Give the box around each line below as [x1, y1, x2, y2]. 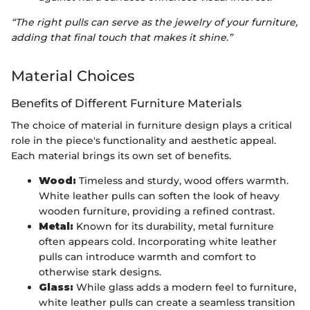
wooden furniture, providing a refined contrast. [39, 205, 275, 218]
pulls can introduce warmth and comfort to [39, 250, 256, 264]
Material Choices [11, 67, 135, 85]
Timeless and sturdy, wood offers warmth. [76, 174, 289, 188]
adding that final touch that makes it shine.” [11, 31, 232, 44]
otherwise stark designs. [39, 266, 161, 279]
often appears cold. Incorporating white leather [39, 235, 277, 248]
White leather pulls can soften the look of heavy [39, 190, 280, 203]
